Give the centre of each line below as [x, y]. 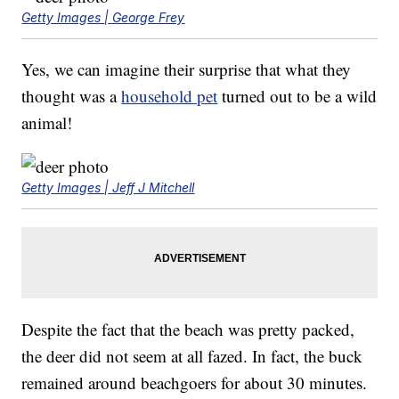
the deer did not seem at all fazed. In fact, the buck [192, 355]
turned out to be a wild [297, 95]
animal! [47, 122]
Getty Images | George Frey [103, 17]
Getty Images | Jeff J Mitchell [108, 187]
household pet [170, 95]
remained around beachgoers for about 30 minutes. [195, 382]
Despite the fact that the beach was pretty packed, [188, 329]
